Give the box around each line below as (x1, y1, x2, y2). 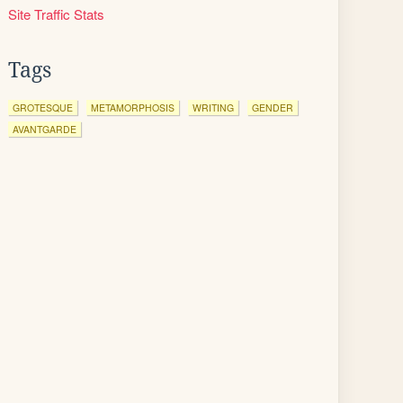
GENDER (252, 101, 293, 114)
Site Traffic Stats (8, 4, 104, 23)
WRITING (193, 101, 234, 114)
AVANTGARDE (13, 122, 76, 136)
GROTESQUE (13, 101, 73, 114)
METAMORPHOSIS (91, 101, 175, 114)
